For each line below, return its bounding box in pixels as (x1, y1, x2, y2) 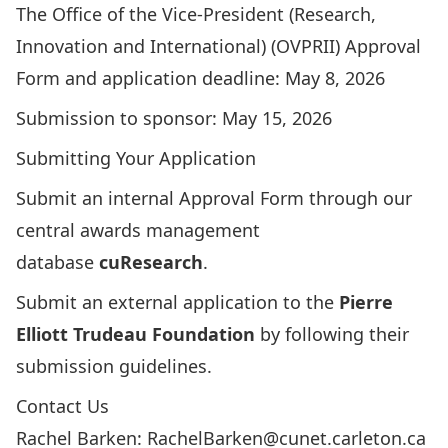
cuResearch (99, 250, 203, 274)
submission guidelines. (16, 354, 212, 378)
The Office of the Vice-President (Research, (16, 2, 376, 26)
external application (108, 290, 278, 314)
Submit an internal (16, 186, 179, 210)
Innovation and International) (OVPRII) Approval (16, 34, 421, 58)
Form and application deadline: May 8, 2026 (16, 66, 385, 90)
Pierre (339, 290, 393, 314)
